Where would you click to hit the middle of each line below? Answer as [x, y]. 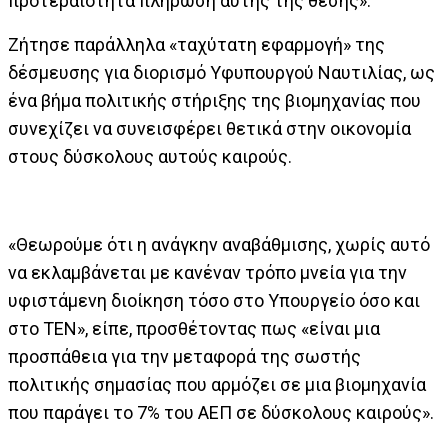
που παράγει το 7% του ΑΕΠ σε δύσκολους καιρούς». [221, 412]
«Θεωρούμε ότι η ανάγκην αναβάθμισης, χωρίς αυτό [219, 244]
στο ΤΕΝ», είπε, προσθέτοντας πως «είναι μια [194, 328]
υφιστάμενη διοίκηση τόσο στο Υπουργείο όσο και [214, 300]
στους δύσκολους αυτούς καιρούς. [150, 156]
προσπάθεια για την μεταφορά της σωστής [184, 356]
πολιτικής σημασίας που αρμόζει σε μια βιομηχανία [217, 384]
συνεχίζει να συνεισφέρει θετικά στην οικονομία [209, 128]
